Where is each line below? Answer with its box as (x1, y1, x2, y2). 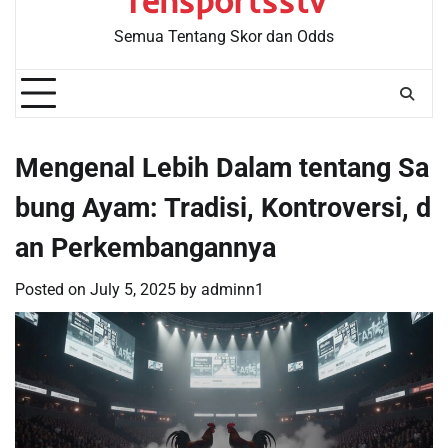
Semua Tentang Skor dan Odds (114, 27, 334, 46)
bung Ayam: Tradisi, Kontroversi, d (15, 192, 431, 224)
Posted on (15, 280, 90, 299)
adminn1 (201, 280, 264, 299)
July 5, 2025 (90, 280, 176, 299)
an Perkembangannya (15, 232, 276, 264)
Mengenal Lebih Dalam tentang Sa (15, 152, 429, 184)
